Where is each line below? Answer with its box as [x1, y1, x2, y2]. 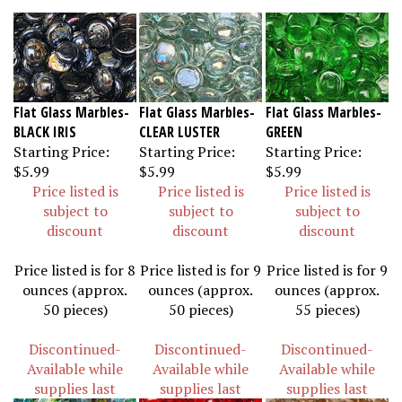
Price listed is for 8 [14, 252, 135, 272]
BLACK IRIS [13, 114, 76, 134]
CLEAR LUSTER [139, 114, 220, 134]
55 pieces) [294, 292, 360, 311]
